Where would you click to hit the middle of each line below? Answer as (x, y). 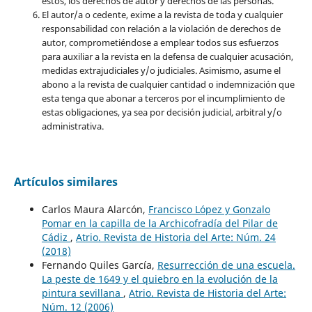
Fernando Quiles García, (99, 265)
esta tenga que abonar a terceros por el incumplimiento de (163, 98)
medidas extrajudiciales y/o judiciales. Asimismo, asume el (161, 70)
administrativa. (72, 126)
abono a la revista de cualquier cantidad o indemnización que (168, 84)
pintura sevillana (82, 292)
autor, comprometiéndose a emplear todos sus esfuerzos (160, 42)
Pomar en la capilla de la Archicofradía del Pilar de (159, 223)
